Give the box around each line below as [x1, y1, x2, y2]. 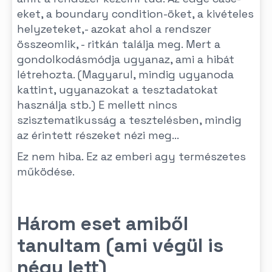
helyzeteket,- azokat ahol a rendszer [17, 22, 211, 36]
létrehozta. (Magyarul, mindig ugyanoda [17, 67, 234, 81]
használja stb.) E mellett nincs [17, 98, 177, 112]
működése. [17, 165, 75, 178]
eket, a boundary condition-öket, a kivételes [17, 7, 254, 21]
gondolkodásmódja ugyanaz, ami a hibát [17, 52, 234, 66]
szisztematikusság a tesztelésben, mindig [17, 113, 242, 127]
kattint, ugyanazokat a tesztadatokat [17, 83, 218, 97]
